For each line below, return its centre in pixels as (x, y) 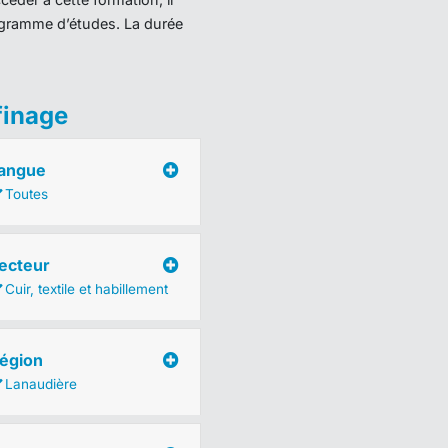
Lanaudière (40, 384)
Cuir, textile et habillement (86, 289)
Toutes (26, 194)
